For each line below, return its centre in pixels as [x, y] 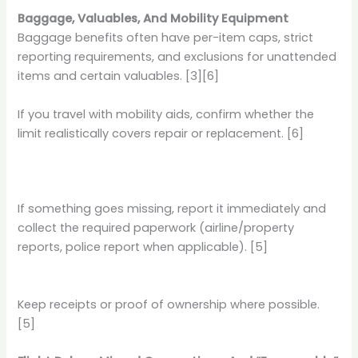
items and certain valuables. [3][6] [119, 76]
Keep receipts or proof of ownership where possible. [169, 304]
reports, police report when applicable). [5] [143, 247]
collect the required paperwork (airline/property [156, 228]
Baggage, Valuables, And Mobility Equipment [153, 19]
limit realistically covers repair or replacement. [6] [161, 133]
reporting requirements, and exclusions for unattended [177, 57]
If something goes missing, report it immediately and [172, 209]
